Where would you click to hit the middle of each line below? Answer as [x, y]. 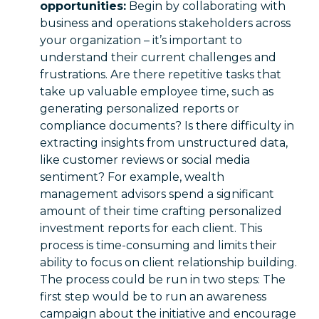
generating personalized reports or [140, 109]
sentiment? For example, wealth [132, 177]
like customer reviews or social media [145, 160]
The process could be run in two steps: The [163, 279]
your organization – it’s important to [141, 40]
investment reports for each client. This [151, 228]
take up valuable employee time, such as [157, 91]
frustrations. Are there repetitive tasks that [161, 74]
